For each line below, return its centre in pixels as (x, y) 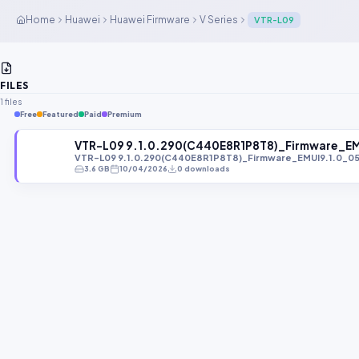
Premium (125, 115)
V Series (219, 20)
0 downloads (204, 169)
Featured (61, 115)
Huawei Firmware (150, 20)
